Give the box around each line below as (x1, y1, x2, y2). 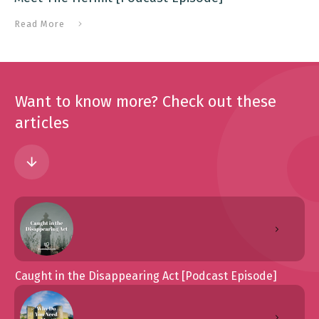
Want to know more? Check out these (15, 92, 276, 111)
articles (15, 113, 73, 132)
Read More (14, 18, 65, 29)
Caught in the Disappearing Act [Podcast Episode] (15, 269, 277, 283)
